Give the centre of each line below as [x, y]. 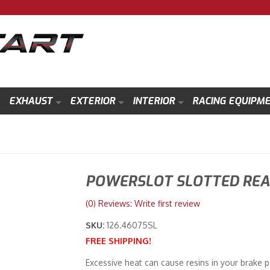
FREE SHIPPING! [118, 241]
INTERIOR [153, 101]
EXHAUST [30, 101]
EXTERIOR [92, 101]
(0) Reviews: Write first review [143, 203]
